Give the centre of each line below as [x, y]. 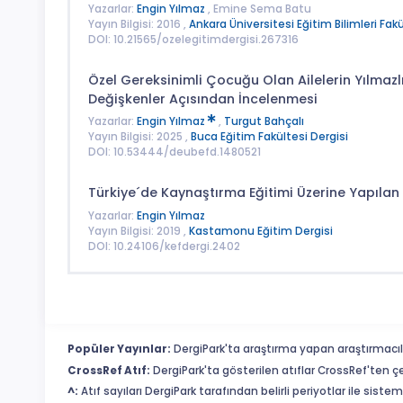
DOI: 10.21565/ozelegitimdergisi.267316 [193, 39]
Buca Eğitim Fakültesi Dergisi [269, 137]
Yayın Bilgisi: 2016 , [138, 24]
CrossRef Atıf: [109, 370]
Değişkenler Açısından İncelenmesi [202, 99]
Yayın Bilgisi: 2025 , [139, 137]
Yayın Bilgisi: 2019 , [138, 231]
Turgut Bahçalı [264, 122]
